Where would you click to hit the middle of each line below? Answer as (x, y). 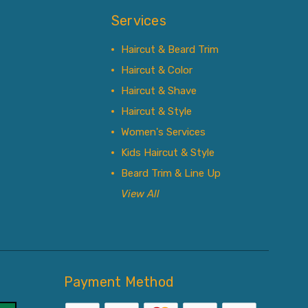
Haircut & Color (156, 70)
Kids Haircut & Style (167, 153)
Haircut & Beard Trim (169, 49)
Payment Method (119, 282)
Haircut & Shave (158, 91)
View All (140, 194)
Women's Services (163, 132)
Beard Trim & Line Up (170, 173)
